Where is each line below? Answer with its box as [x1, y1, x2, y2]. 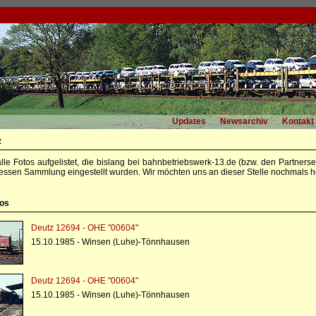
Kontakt [282, 116, 314, 126]
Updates [172, 116, 206, 126]
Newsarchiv [220, 116, 268, 126]
